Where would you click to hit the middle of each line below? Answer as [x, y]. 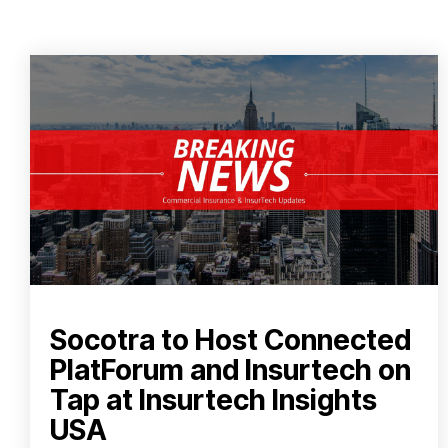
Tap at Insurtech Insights [213, 399]
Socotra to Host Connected [230, 339]
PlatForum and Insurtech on [230, 369]
